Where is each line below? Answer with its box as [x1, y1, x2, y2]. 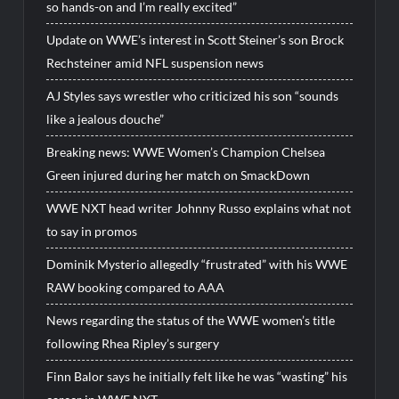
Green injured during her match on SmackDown [46, 167, 311, 183]
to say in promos [46, 224, 138, 240]
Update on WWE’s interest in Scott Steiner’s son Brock [46, 32, 345, 48]
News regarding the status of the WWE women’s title [46, 313, 336, 329]
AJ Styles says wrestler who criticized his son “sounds [46, 88, 339, 104]
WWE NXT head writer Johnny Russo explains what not [46, 200, 352, 216]
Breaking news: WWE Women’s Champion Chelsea [46, 144, 326, 160]
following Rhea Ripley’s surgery [46, 336, 220, 352]
